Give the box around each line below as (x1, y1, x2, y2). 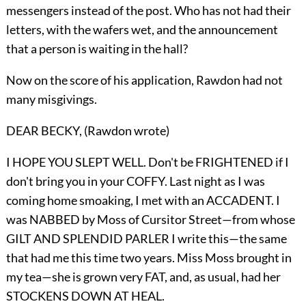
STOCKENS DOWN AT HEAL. (5, 288, 165, 303)
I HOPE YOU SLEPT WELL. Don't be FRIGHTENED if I (5, 154, 289, 169)
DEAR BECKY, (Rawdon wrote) (5, 122, 169, 138)
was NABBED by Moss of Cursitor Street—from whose (5, 211, 295, 227)
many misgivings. (5, 91, 97, 107)
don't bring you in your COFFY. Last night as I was (5, 173, 265, 189)
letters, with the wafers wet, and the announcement (5, 21, 278, 37)
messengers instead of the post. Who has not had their (5, 2, 291, 18)
